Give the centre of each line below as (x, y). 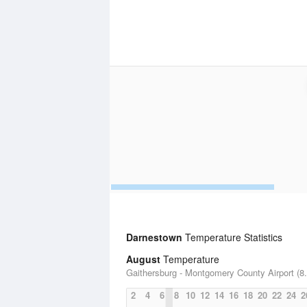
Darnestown (154, 237)
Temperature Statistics (232, 237)
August (143, 259)
